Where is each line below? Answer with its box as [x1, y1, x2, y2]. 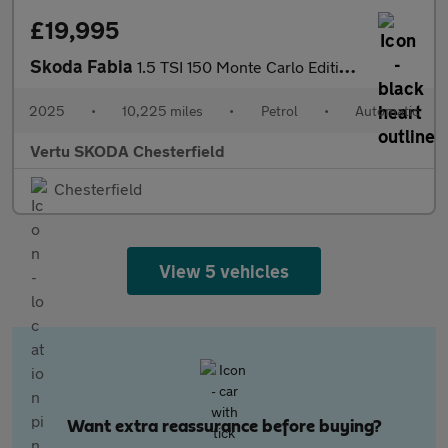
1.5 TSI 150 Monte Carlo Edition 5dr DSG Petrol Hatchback [137, 57, 339, 76]
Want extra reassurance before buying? [66, 418, 382, 436]
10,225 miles [122, 102, 204, 119]
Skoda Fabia [30, 55, 137, 77]
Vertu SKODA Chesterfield [30, 141, 225, 160]
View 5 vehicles [158, 260, 290, 282]
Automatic [354, 102, 419, 119]
